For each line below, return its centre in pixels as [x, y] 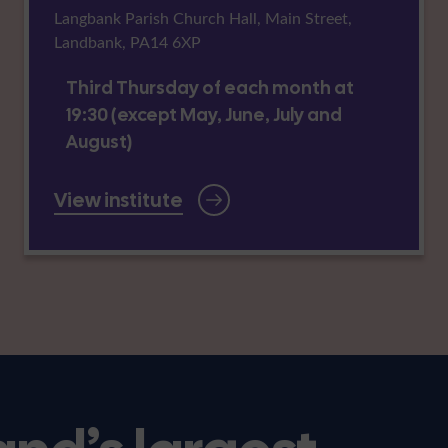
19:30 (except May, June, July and [203, 114]
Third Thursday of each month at [209, 87]
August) [99, 141]
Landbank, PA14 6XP [127, 41]
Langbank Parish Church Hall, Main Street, [202, 17]
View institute [118, 199]
